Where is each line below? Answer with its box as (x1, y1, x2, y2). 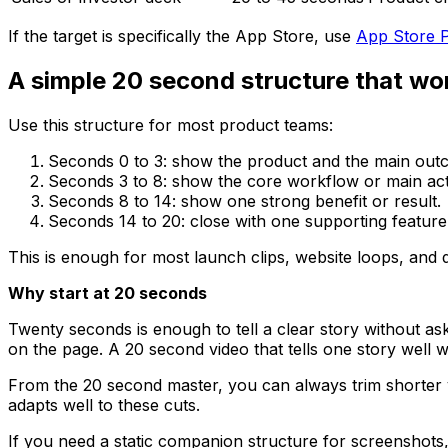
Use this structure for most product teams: (8, 115, 333, 136)
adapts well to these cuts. (8, 395, 200, 416)
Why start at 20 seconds (8, 283, 207, 304)
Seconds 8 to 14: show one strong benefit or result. (48, 191, 441, 212)
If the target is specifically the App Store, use (8, 26, 356, 47)
